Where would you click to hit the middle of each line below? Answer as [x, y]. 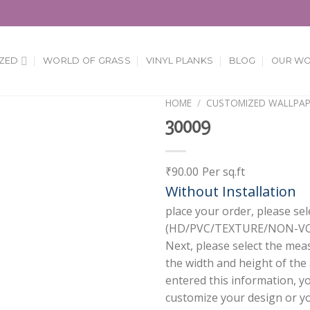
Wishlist [117, 155]
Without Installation [231, 191]
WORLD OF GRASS [87, 61]
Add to [117, 143]
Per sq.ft [224, 171]
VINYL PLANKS [180, 61]
